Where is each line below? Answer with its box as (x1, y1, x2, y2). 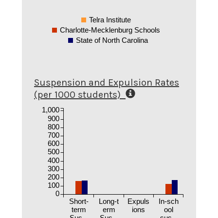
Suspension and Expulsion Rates (34, 77, 179, 88)
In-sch (159, 197, 179, 205)
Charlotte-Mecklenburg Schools (59, 26, 160, 34)
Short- (69, 197, 89, 205)
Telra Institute (89, 16, 131, 24)
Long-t (99, 197, 119, 205)
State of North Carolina (76, 36, 148, 44)
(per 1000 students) (34, 89, 123, 100)
